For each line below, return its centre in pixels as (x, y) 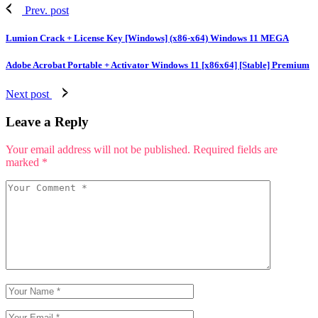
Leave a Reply (47, 122)
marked (24, 162)
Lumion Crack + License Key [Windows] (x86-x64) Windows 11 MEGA (147, 38)
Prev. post (47, 10)
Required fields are (235, 149)
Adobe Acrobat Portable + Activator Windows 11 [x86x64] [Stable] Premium (158, 65)
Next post (27, 94)
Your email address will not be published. (98, 149)
